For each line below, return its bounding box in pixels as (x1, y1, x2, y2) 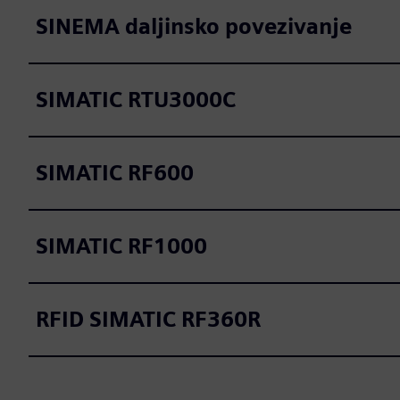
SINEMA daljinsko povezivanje (36, 13, 352, 39)
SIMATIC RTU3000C (36, 87, 236, 112)
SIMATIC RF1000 (36, 233, 207, 259)
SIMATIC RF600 (36, 160, 194, 186)
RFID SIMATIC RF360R (36, 306, 261, 332)
